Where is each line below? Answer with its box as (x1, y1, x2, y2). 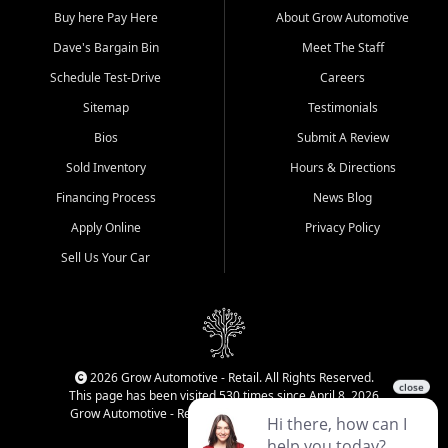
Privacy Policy (305, 219, 380, 237)
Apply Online (70, 219, 141, 237)
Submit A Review (296, 129, 389, 147)
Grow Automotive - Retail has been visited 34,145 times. (69, 405, 379, 423)
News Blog (313, 189, 372, 207)
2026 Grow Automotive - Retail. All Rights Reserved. (86, 369, 374, 387)
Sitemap (82, 99, 129, 117)
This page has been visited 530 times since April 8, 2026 (69, 387, 379, 405)
